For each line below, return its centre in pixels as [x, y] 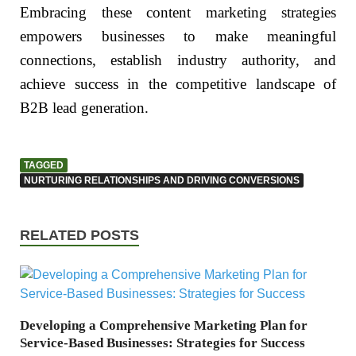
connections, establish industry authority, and [178, 60]
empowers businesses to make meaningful [178, 36]
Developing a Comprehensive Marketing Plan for [164, 326]
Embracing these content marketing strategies [178, 12]
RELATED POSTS [79, 236]
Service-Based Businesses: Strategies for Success [163, 343]
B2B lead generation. [84, 107]
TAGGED [44, 166]
